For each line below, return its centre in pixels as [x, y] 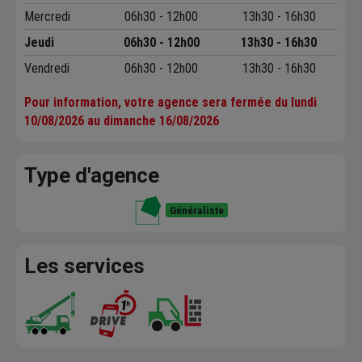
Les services [84, 266]
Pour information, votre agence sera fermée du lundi [170, 103]
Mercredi [47, 17]
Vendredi [47, 69]
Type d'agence [92, 176]
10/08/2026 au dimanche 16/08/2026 [122, 121]
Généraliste [197, 210]
